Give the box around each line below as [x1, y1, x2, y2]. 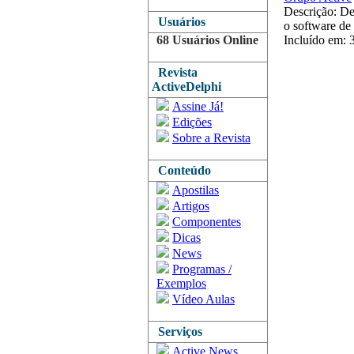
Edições [172, 115, 212, 129]
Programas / [172, 262, 232, 276]
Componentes [172, 215, 241, 228]
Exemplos [156, 277, 206, 290]
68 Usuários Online [156, 33, 258, 47]
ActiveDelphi [152, 80, 221, 93]
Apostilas [172, 183, 219, 197]
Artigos [172, 199, 209, 213]
